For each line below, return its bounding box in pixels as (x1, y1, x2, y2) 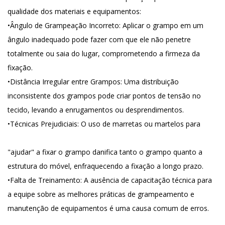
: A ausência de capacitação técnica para (80, 175, 212, 185)
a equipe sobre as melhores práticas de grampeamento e (8, 189, 194, 199)
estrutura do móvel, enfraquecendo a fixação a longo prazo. (8, 161, 203, 171)
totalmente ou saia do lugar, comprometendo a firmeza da (8, 49, 200, 58)
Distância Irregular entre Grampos (10, 77, 121, 86)
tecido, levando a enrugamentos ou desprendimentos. (8, 105, 184, 115)
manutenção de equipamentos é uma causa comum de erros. (8, 203, 209, 213)
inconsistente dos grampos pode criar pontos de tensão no (8, 91, 201, 100)
